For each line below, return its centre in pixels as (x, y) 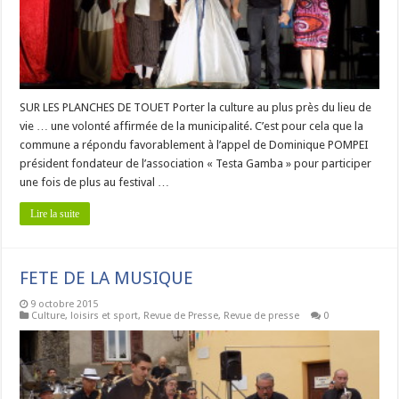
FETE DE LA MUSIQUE (107, 277)
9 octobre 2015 (65, 304)
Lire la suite (55, 213)
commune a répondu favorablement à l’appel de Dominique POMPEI (195, 144)
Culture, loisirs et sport (85, 315)
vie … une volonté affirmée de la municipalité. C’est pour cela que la (192, 126)
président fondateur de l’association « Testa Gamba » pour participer (196, 163)
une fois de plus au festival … (95, 182)
